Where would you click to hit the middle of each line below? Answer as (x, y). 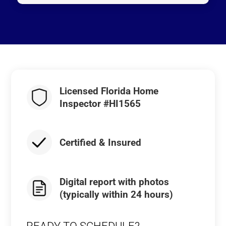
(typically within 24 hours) (116, 194)
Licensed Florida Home (109, 91)
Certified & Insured (100, 142)
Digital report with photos (114, 182)
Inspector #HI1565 (100, 103)
